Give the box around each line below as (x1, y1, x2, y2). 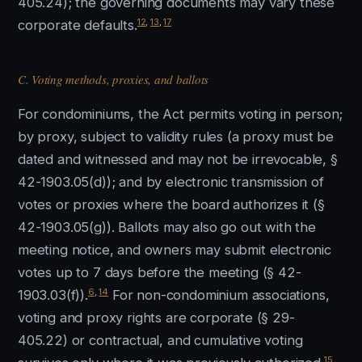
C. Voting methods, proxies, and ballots (18, 71, 209, 87)
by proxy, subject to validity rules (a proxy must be (18, 128, 335, 145)
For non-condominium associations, (108, 287, 330, 303)
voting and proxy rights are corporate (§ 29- (18, 309, 295, 326)
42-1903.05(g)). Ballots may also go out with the (18, 219, 316, 235)
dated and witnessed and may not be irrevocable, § (18, 151, 338, 167)
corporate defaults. (18, 17, 137, 33)
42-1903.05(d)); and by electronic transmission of (18, 174, 324, 190)
